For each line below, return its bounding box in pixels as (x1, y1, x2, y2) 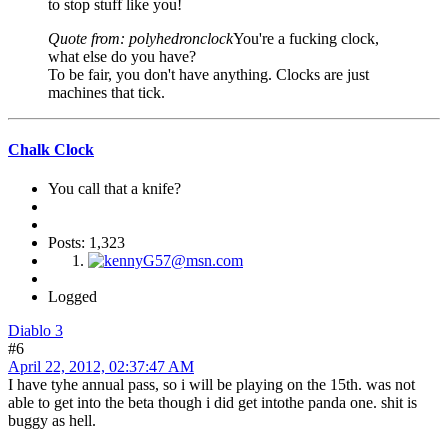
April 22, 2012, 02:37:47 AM (8, 358, 194, 376)
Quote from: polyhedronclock (48, 29, 233, 47)
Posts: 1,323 (48, 234, 125, 252)
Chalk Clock (8, 140, 94, 158)
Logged (48, 288, 97, 306)
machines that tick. (48, 83, 165, 101)
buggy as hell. (8, 412, 96, 430)
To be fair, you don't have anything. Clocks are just (48, 65, 369, 83)
